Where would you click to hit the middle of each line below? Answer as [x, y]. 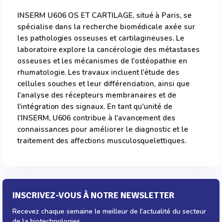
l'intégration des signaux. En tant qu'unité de [95, 107]
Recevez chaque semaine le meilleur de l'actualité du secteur [109, 211]
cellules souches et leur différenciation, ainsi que [104, 84]
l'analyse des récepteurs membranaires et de [97, 95]
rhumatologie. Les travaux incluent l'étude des [98, 72]
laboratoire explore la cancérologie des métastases [109, 50]
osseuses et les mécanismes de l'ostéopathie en [102, 61]
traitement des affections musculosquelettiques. [102, 141]
